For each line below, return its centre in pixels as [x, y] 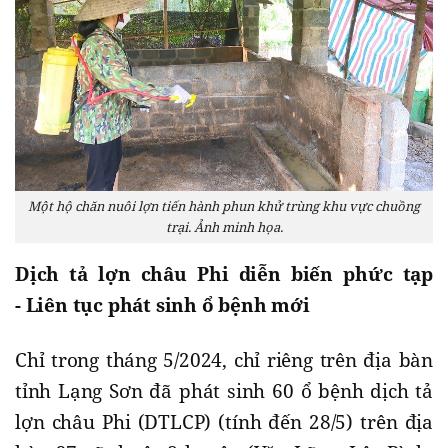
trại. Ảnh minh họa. [224, 227]
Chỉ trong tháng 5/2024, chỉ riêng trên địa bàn [224, 360]
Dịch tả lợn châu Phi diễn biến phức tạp [224, 274]
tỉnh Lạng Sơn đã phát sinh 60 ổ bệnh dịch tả [224, 391]
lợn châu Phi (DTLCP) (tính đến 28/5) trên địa [224, 422]
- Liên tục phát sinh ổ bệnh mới [162, 305]
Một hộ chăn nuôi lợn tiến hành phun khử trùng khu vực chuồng [224, 206]
